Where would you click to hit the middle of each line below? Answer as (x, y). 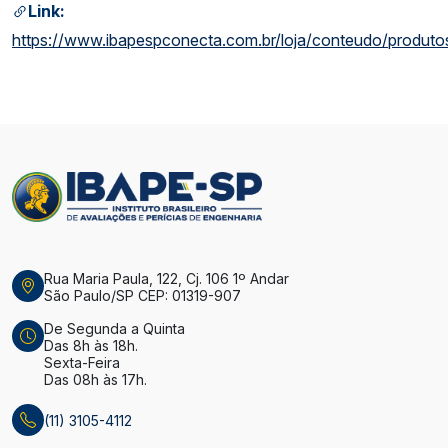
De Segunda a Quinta (114, 329)
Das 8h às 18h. (91, 346)
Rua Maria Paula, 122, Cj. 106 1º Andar (166, 279)
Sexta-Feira (82, 363)
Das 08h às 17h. (95, 380)
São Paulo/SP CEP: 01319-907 (142, 296)
